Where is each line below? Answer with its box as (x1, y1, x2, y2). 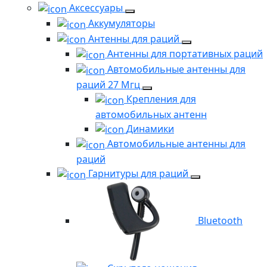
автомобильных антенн (95, 107, 207, 121)
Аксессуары (69, 1, 125, 15)
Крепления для (126, 92, 196, 105)
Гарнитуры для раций (88, 167, 191, 181)
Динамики (126, 122, 174, 135)
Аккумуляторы (88, 17, 155, 30)
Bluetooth (198, 213, 243, 227)
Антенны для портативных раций (107, 47, 263, 61)
